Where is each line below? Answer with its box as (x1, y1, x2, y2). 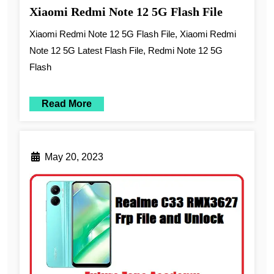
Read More (42, 98, 92, 109)
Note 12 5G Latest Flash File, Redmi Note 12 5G (29, 45, 223, 56)
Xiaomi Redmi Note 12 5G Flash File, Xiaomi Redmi (29, 28, 236, 39)
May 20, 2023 (45, 151, 103, 162)
